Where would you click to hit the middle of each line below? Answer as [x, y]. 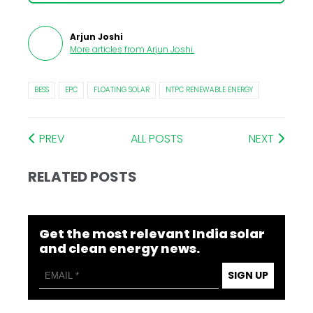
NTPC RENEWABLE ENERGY [210, 90]
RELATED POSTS [83, 177]
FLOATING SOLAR [122, 90]
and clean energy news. [120, 249]
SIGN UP [248, 276]
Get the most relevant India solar [152, 234]
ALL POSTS [157, 139]
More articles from [108, 50]
